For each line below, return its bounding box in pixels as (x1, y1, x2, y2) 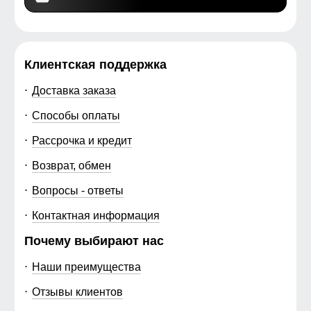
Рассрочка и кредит (31, 134, 132, 147)
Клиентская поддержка (24, 58, 167, 72)
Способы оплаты (31, 109, 120, 122)
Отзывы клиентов (31, 285, 123, 299)
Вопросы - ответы (31, 184, 124, 197)
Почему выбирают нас (24, 234, 164, 249)
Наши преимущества (31, 260, 141, 274)
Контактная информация (31, 209, 160, 222)
